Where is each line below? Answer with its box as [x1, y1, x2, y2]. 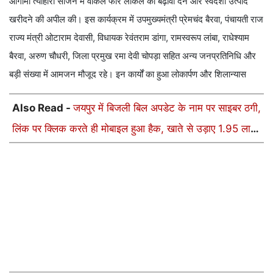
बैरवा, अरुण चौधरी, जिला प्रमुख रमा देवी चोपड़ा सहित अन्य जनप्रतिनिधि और [9, 50, 256, 62]
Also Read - [12, 102, 73, 115]
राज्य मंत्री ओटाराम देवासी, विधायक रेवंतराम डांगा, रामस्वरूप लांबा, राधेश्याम [9, 32, 249, 44]
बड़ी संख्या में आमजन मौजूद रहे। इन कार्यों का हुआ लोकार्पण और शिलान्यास [9, 68, 246, 80]
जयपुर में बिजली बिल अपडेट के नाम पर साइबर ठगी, [73, 102, 261, 115]
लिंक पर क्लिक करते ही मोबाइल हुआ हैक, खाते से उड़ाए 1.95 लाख [12, 122, 258, 135]
